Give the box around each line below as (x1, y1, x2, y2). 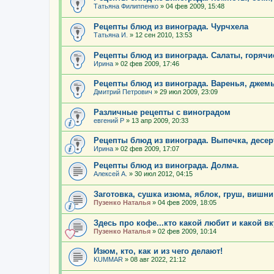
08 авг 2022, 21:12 (130, 256, 186, 264)
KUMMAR (94, 256, 123, 264)
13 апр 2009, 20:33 (131, 116, 188, 124)
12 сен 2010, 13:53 (135, 31, 192, 39)
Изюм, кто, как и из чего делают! (94, 246, 223, 256)
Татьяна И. (94, 31, 128, 39)
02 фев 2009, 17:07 (120, 145, 179, 153)
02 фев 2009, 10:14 (158, 227, 217, 235)
